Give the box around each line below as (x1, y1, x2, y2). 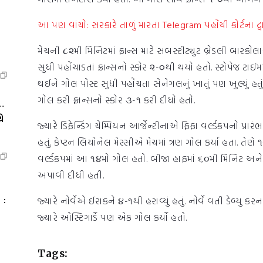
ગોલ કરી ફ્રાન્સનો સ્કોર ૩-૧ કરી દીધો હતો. (38, 92, 195, 107)
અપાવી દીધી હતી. (38, 167, 104, 182)
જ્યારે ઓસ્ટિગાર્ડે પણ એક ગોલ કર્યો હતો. (38, 210, 187, 224)
